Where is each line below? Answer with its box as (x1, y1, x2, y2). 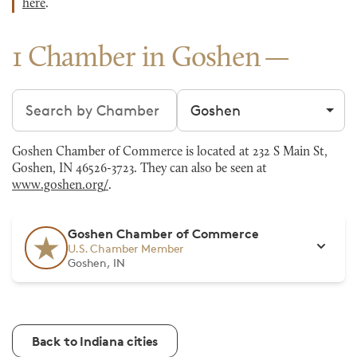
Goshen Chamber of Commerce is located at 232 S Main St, (12, 146, 328, 159)
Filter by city (176, 90, 261, 108)
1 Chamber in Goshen (12, 45, 261, 73)
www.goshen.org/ (12, 179, 108, 192)
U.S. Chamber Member (68, 241, 184, 255)
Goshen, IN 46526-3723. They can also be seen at (12, 163, 267, 175)
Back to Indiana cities (32, 333, 158, 349)
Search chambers (11, 90, 130, 108)
